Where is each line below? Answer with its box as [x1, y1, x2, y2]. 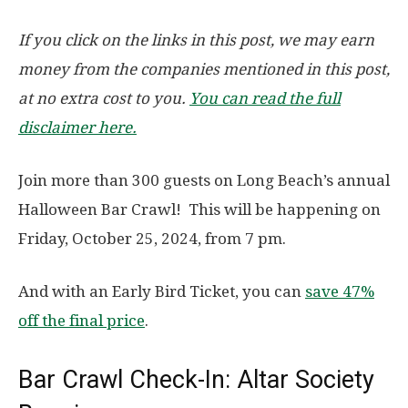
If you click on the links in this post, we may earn [18, 31, 374, 50]
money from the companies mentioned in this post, [18, 60, 390, 79]
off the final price [18, 311, 145, 331]
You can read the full [189, 89, 341, 108]
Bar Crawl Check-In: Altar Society [18, 365, 374, 395]
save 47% [305, 282, 374, 301]
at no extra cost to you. [18, 89, 189, 108]
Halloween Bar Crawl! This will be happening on [18, 200, 381, 219]
